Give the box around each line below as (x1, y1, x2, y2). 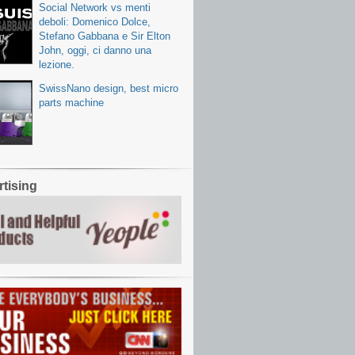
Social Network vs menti (39, 2, 151, 14)
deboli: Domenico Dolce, (39, 16, 151, 29)
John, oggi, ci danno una (39, 44, 151, 57)
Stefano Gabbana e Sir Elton (39, 30, 170, 43)
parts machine (39, 97, 104, 109)
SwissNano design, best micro (39, 82, 178, 95)
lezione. (39, 59, 74, 71)
